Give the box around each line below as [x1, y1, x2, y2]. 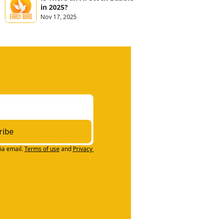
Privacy [72, 145, 92, 153]
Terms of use [24, 145, 60, 153]
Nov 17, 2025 [40, 12, 77, 21]
